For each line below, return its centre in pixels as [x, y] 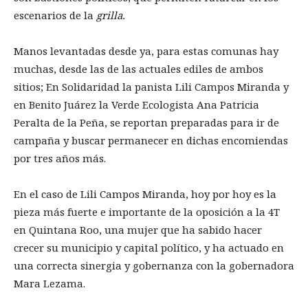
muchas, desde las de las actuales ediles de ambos [139, 69]
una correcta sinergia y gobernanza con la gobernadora [154, 266]
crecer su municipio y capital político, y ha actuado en [149, 248]
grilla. [111, 15]
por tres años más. [60, 158]
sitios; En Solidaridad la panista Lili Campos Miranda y [151, 87]
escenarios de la [55, 15]
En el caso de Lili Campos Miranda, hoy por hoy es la [145, 194]
